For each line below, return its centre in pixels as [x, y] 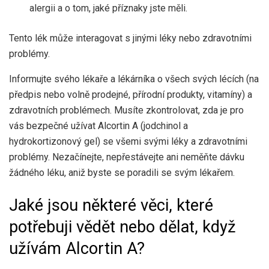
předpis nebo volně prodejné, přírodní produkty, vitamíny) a [131, 95]
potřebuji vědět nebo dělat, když [122, 227]
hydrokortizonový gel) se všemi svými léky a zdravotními [128, 142]
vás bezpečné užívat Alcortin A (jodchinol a [98, 126]
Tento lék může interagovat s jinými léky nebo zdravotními [130, 38]
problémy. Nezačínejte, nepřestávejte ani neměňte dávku [127, 157]
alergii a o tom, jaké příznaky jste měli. [109, 8]
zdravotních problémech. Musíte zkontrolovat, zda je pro [126, 110]
